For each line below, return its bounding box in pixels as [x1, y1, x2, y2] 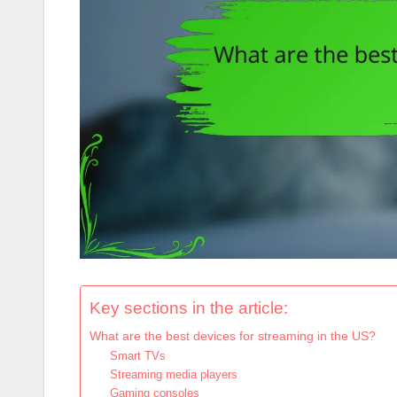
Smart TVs [109, 349, 166, 363]
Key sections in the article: [90, 299, 288, 318]
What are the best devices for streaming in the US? [90, 329, 376, 344]
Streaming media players [109, 368, 237, 382]
